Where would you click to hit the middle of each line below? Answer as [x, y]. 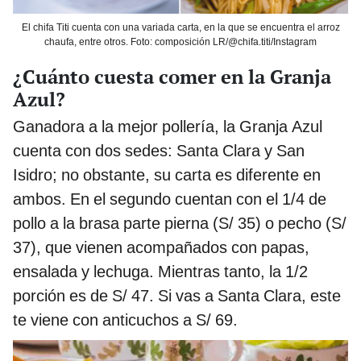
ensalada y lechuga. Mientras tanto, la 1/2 [160, 271]
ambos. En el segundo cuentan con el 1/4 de [170, 199]
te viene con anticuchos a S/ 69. [125, 320]
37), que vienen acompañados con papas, [161, 247]
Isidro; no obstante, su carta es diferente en [167, 174]
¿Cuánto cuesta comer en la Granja [172, 76]
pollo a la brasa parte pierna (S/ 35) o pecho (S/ [180, 223]
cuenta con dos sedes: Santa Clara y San [159, 150]
